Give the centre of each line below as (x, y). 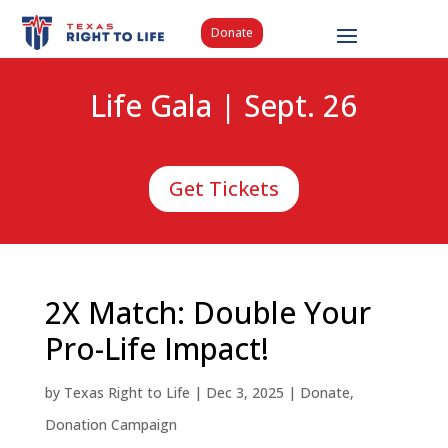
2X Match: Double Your (207, 313)
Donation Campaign (110, 425)
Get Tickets (223, 189)
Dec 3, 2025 (244, 393)
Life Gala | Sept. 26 (224, 106)
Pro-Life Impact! (156, 349)
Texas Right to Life (126, 393)
